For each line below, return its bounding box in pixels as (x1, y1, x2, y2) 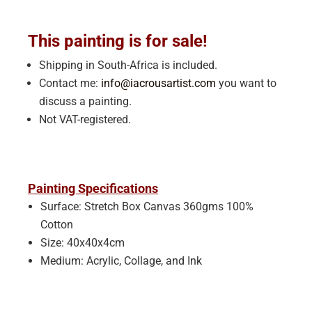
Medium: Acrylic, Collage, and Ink (40, 253, 202, 267)
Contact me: (39, 76, 101, 90)
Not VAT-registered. (39, 112, 131, 126)
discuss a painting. (39, 94, 132, 108)
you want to (216, 76, 276, 90)
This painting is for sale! (28, 31, 208, 51)
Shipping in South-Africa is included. (39, 58, 217, 72)
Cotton (40, 217, 73, 231)
